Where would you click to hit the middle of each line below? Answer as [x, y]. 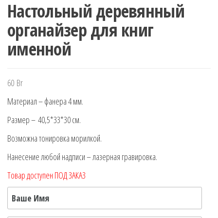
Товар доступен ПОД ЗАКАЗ [46, 175]
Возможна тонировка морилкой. [54, 138]
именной [39, 49]
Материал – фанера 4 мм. [45, 101]
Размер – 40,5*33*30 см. [44, 120]
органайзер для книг [81, 30]
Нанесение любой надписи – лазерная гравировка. [82, 157]
